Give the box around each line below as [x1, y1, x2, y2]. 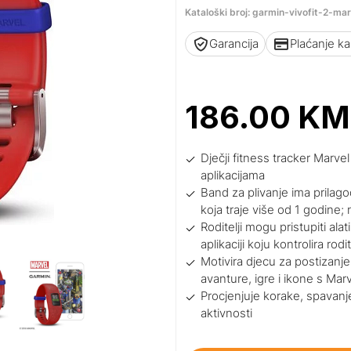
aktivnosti [201, 306, 253, 321]
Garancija [209, 36, 259, 51]
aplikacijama [201, 168, 266, 183]
